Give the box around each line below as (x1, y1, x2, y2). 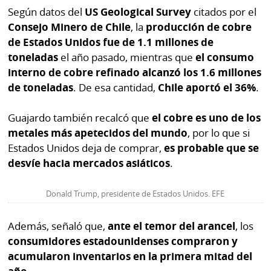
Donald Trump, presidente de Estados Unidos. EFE (46, 188, 225, 199)
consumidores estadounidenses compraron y (8, 234, 238, 249)
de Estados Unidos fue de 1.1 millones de (8, 34, 214, 49)
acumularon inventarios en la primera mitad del (8, 249, 253, 264)
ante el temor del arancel (108, 219, 236, 233)
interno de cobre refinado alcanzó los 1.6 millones (8, 65, 262, 79)
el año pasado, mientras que (58, 50, 196, 64)
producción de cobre (146, 19, 252, 34)
